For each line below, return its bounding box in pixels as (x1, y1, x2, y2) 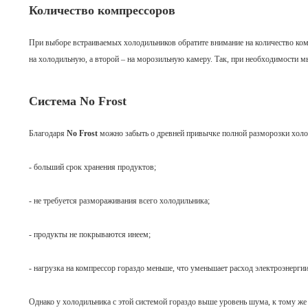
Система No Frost (29, 94, 126, 108)
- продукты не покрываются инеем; (29, 230, 151, 239)
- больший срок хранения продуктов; (29, 162, 156, 172)
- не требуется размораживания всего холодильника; (29, 196, 210, 206)
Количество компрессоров (29, 3, 175, 17)
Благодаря (29, 129, 67, 138)
